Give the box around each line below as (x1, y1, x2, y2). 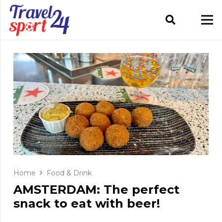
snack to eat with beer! (13, 196, 160, 211)
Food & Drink (46, 168, 92, 178)
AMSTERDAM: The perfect (13, 182, 179, 197)
